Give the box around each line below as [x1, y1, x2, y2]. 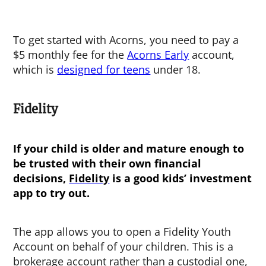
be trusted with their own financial [13, 156, 202, 170]
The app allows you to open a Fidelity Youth [13, 224, 232, 239]
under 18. [150, 62, 201, 77]
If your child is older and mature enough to [13, 141, 245, 156]
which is [13, 62, 58, 77]
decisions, [13, 171, 69, 185]
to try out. [33, 186, 90, 200]
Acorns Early [127, 47, 189, 62]
